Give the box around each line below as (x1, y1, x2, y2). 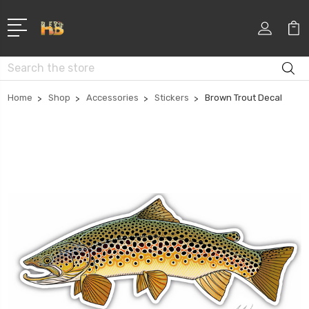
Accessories (86, 92, 139, 103)
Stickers (154, 92, 189, 103)
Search (8, 57, 39, 70)
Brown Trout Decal (205, 92, 282, 103)
